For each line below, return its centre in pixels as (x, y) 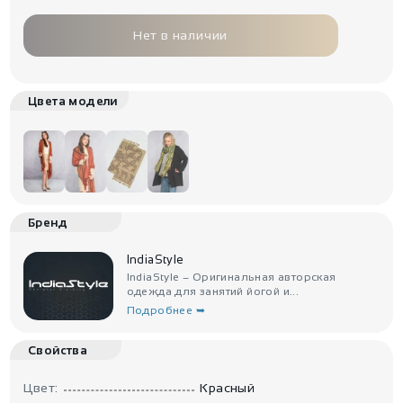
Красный (228, 387)
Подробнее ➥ (166, 311)
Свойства (58, 350)
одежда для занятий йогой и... (213, 292)
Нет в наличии (180, 36)
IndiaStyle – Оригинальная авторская (231, 278)
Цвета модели (73, 102)
